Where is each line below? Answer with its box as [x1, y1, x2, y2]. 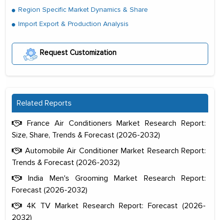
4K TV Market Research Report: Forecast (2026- [22, 200, 206, 211]
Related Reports [17, 98, 72, 108]
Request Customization [38, 48, 116, 57]
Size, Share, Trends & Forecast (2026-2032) [12, 130, 160, 140]
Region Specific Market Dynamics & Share [16, 5, 148, 14]
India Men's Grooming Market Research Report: [22, 173, 206, 183]
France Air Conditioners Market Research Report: [22, 118, 206, 128]
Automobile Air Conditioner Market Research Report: [22, 145, 206, 156]
